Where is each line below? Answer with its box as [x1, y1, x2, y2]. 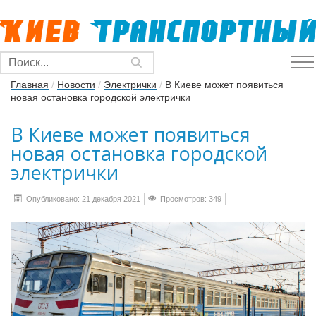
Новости [57, 79, 95, 90]
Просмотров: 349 [158, 195, 221, 203]
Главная [11, 79, 49, 90]
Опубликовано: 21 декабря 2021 [24, 195, 140, 203]
